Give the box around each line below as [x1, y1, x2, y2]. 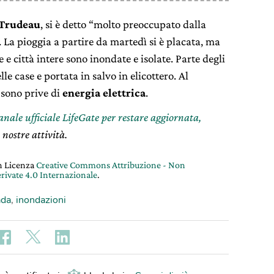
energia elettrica [62, 86, 146, 99]
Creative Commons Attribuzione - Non [36, 159, 185, 170]
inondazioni [16, 193, 66, 207]
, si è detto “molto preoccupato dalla [40, 17, 206, 31]
